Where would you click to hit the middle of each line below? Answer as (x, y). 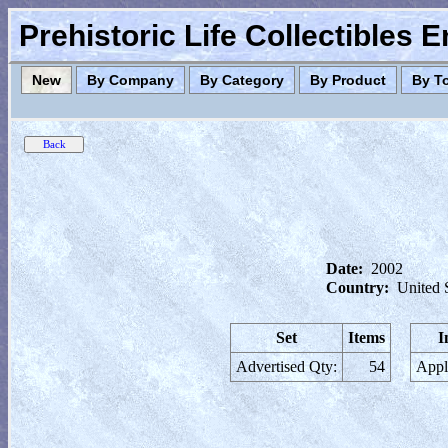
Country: (357, 287)
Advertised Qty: (286, 366)
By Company (130, 80)
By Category (242, 80)
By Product (348, 80)
